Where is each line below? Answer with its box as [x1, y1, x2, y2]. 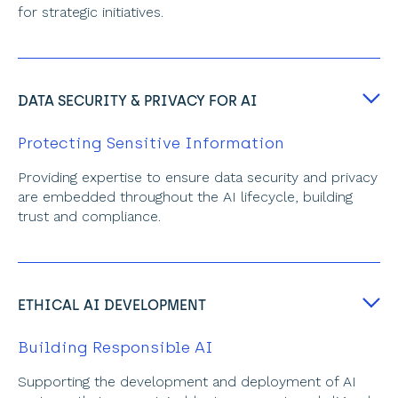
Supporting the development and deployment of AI [18, 373, 356, 390]
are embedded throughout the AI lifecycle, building [18, 188, 353, 205]
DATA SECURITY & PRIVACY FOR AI [18, 92, 258, 109]
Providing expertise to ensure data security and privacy [18, 169, 378, 186]
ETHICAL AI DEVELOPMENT [18, 297, 206, 314]
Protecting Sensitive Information [18, 133, 284, 152]
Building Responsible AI [18, 338, 213, 356]
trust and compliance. [18, 208, 161, 225]
